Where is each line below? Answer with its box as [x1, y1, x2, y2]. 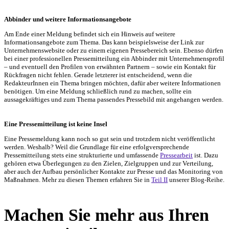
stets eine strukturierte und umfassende [50, 151, 160, 159]
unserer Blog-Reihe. [168, 175, 224, 184]
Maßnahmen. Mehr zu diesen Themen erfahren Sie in [4, 175, 151, 184]
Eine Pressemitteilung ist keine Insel [4, 120, 107, 128]
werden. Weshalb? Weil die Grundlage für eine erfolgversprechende [4, 143, 189, 151]
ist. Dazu [193, 151, 218, 159]
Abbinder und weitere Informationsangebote [4, 15, 131, 23]
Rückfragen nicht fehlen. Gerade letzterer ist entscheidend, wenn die [4, 71, 192, 79]
